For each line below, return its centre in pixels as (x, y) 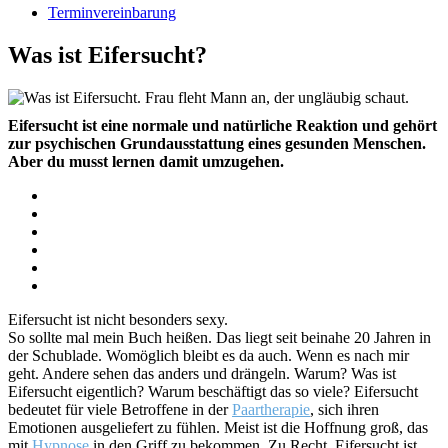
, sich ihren (344, 409)
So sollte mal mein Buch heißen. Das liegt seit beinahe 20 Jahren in (219, 337)
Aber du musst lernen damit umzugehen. (146, 161)
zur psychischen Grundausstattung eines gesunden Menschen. (217, 143)
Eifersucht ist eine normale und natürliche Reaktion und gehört (222, 125)
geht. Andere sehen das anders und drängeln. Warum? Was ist (202, 373)
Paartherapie (271, 409)
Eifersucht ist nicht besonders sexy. (118, 319)
